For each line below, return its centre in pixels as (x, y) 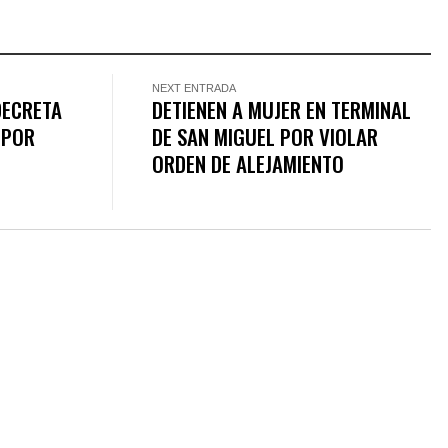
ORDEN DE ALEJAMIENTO (248, 164)
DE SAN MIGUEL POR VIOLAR (265, 137)
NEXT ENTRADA (194, 88)
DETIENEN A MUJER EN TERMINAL (282, 110)
